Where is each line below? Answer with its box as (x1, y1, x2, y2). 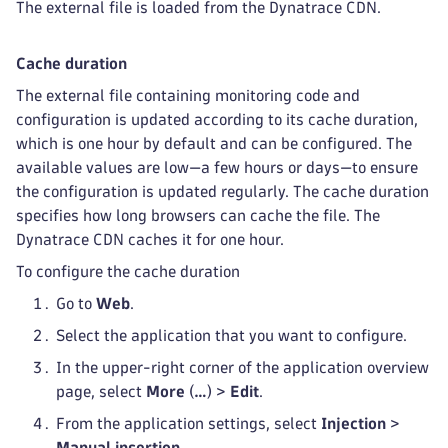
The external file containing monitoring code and (16, 88, 360, 103)
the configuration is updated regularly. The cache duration (16, 184, 429, 199)
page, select (56, 384, 146, 399)
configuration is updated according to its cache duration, (16, 112, 418, 127)
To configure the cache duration (16, 264, 240, 279)
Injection (321, 416, 386, 431)
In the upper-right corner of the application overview (56, 360, 429, 375)
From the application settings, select (56, 416, 321, 431)
